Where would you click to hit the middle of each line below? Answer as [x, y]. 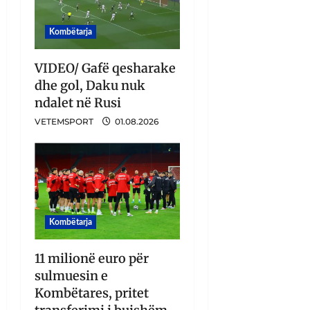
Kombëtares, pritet [92, 293]
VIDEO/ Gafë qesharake [105, 68]
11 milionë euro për [92, 259]
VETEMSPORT [64, 121]
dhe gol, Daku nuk [90, 85]
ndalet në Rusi [78, 103]
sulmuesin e [71, 276]
